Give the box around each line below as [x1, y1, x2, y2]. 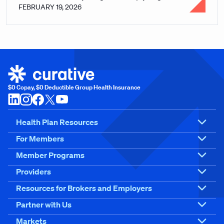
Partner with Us [16, 199, 71, 210]
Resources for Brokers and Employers [16, 183, 152, 193]
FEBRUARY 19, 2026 [18, 2, 81, 11]
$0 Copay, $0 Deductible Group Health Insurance [8, 83, 140, 91]
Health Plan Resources [16, 117, 98, 127]
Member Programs [16, 150, 84, 160]
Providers [16, 166, 51, 177]
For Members [16, 133, 64, 144]
